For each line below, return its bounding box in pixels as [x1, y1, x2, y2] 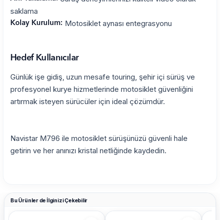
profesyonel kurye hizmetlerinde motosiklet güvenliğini [10, 84, 193, 94]
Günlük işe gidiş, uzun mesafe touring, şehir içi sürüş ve [10, 72, 195, 82]
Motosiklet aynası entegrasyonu [63, 19, 172, 28]
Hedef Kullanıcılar [10, 54, 79, 63]
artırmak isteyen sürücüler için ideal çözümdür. [10, 97, 165, 107]
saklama [10, 6, 38, 16]
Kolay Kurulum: [10, 20, 63, 27]
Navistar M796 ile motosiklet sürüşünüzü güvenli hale [10, 134, 188, 143]
